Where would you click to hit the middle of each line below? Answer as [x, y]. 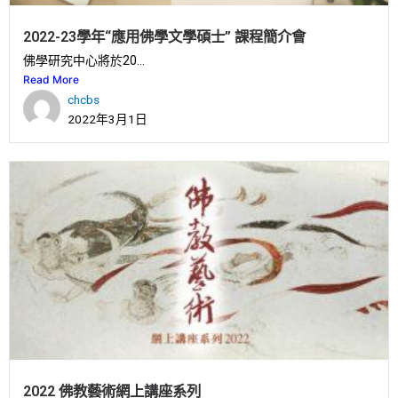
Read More [51, 80]
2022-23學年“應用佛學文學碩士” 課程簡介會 [164, 37]
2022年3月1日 [107, 119]
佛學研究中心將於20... [84, 60]
